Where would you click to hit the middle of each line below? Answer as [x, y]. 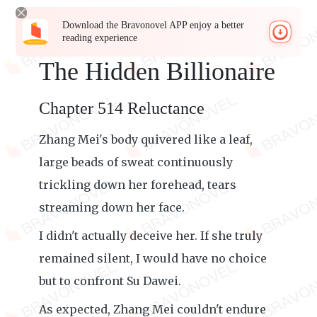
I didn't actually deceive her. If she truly [151, 236]
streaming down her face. [112, 207]
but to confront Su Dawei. [110, 281]
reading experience [100, 38]
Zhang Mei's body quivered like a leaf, [146, 139]
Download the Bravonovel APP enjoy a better [154, 25]
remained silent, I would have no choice [153, 258]
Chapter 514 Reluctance [122, 108]
